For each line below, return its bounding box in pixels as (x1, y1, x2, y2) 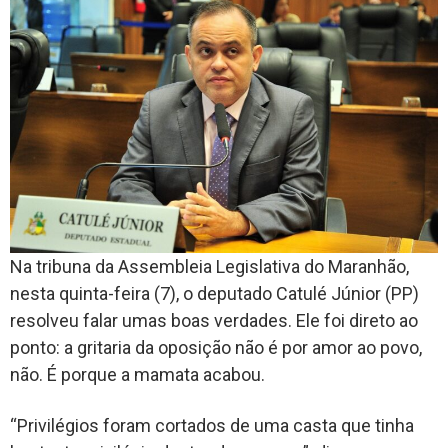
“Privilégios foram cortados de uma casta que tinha (10, 415, 414, 437)
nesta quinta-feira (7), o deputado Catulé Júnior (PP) (10, 283, 419, 305)
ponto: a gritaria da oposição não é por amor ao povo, (10, 337, 422, 359)
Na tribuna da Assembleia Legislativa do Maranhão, (10, 256, 409, 278)
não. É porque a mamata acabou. (10, 364, 265, 386)
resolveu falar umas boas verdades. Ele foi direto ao (10, 310, 418, 332)
